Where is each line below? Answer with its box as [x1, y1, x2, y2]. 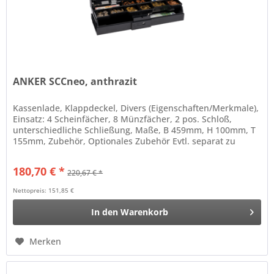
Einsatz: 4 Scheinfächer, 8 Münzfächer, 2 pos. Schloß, [13, 113, 232, 125]
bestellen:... [13, 146, 61, 158]
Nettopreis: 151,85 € [13, 185, 75, 194]
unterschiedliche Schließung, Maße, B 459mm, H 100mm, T [13, 124, 256, 136]
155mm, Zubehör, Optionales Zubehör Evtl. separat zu [13, 135, 236, 147]
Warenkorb [120, 206, 169, 218]
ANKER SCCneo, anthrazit [13, 74, 138, 88]
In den [91, 206, 119, 218]
